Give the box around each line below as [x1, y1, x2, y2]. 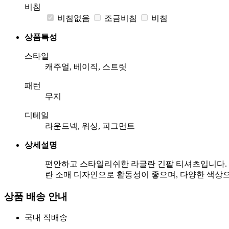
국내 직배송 [25, 213, 67, 222]
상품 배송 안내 [4, 191, 67, 202]
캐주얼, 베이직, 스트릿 [45, 62, 127, 71]
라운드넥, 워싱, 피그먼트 [45, 121, 135, 130]
